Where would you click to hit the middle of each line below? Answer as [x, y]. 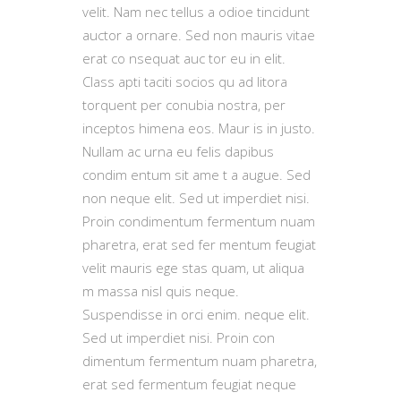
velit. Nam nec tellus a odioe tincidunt [196, 12]
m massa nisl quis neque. [161, 291]
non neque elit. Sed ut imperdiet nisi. [196, 198]
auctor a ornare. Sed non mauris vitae [199, 35]
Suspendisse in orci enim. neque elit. [196, 314]
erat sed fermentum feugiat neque [189, 384]
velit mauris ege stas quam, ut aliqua [193, 268]
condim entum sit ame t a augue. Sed [196, 175]
